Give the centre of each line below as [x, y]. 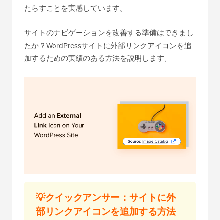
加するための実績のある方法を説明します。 [98, 58]
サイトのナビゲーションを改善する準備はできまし [109, 33]
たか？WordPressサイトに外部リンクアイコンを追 [108, 46]
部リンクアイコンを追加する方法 [106, 211]
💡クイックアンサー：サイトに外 [106, 198]
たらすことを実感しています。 [76, 8]
